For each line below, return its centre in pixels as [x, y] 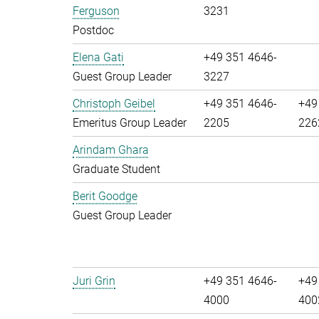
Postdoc [93, 30]
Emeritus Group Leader [130, 123]
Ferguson [96, 11]
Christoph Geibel [114, 104]
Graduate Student [116, 169]
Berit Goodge [105, 196]
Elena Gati [98, 57]
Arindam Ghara [111, 150]
